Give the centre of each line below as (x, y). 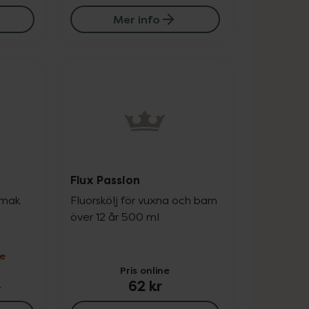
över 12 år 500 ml (114, 217)
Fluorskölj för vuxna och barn (143, 200)
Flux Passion (105, 180)
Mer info (137, 19)
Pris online (145, 270)
